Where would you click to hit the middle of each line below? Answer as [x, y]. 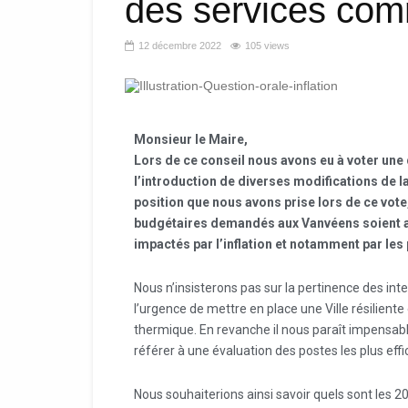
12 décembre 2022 [180, 46]
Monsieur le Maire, [191, 139]
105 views [267, 46]
